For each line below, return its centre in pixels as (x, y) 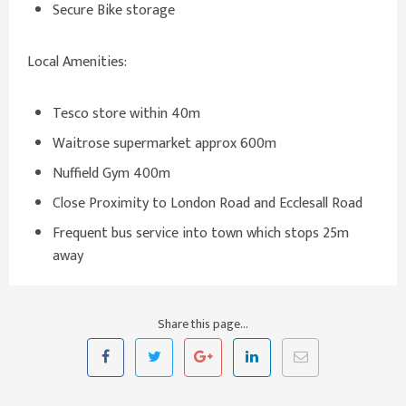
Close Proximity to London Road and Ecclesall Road (208, 204)
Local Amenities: (77, 63)
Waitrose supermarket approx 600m (164, 144)
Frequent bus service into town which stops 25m (201, 234)
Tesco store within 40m (126, 114)
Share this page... (203, 324)
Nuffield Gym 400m (111, 174)
